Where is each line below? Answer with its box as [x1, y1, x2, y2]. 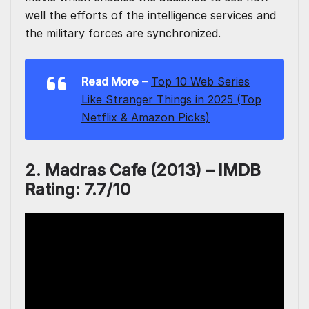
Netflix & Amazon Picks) [81, 110, 210, 125]
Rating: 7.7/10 [25, 179, 130, 200]
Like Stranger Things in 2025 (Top [81, 92, 261, 107]
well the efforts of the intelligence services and [25, 8, 276, 23]
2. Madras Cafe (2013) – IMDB [25, 160, 261, 181]
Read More [81, 74, 139, 89]
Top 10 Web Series [151, 74, 250, 89]
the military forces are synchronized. [25, 26, 221, 41]
